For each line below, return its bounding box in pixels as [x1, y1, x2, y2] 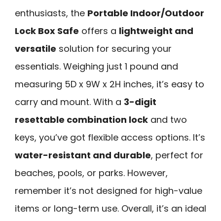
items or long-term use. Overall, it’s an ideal [15, 202, 206, 215]
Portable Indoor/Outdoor [87, 7, 204, 20]
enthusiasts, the [15, 7, 87, 20]
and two [148, 113, 187, 126]
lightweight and [119, 25, 193, 37]
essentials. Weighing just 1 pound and [15, 60, 178, 73]
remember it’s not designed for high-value [15, 184, 202, 197]
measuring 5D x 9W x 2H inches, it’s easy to [15, 78, 204, 91]
